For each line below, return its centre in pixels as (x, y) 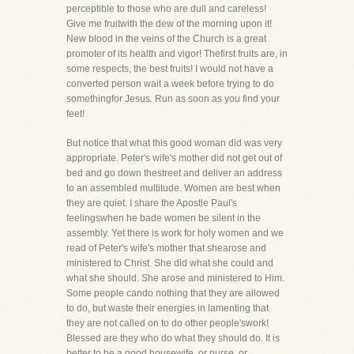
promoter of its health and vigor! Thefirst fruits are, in (177, 54)
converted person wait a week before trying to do (170, 84)
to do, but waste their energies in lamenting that (168, 308)
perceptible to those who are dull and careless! (166, 9)
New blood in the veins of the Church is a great (166, 39)
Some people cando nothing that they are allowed (173, 293)
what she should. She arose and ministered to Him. (175, 278)
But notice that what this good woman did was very (174, 143)
